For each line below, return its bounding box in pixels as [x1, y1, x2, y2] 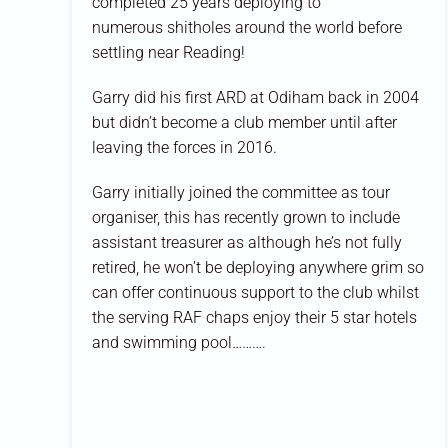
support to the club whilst [241, 282, 419, 302]
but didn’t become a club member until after [92, 112, 397, 132]
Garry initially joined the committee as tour [92, 182, 390, 202]
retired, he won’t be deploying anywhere [92, 257, 367, 277]
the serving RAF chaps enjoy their [92, 307, 326, 327]
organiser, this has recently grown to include [92, 207, 400, 227]
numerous [92, 17, 163, 37]
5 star [330, 307, 370, 327]
